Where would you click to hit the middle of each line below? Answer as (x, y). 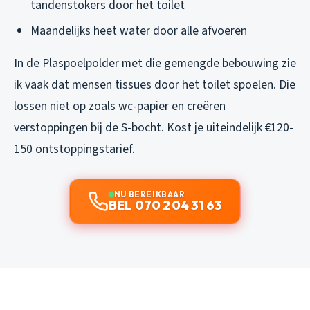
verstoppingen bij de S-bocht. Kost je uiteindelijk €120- (154, 127)
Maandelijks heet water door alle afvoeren (139, 30)
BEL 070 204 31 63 (165, 205)
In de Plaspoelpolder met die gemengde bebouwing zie (155, 63)
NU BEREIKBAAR (149, 194)
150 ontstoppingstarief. (74, 149)
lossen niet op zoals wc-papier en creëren (120, 106)
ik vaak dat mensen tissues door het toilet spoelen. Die (155, 84)
